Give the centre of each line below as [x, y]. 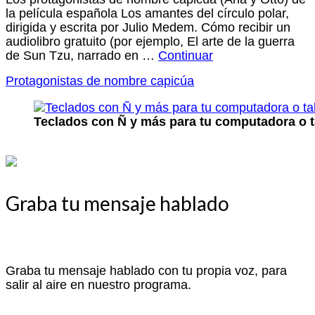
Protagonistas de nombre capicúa [100, 81]
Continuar [186, 56]
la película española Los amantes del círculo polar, [147, 13]
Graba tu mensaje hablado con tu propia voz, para [146, 271]
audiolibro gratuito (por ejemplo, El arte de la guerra [150, 41]
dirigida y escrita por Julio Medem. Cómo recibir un [148, 27]
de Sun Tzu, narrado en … [82, 56]
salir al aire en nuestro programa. [98, 285]
